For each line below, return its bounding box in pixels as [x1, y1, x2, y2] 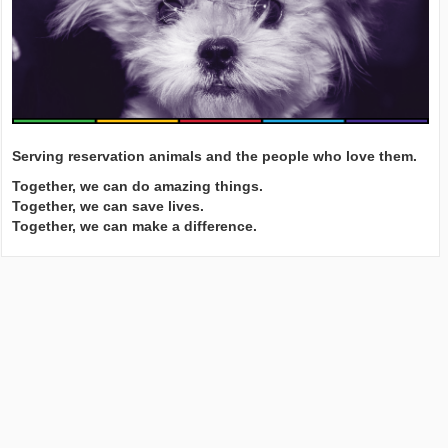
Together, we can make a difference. [12, 217, 258, 234]
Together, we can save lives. [12, 197, 205, 214]
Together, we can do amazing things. [12, 177, 264, 194]
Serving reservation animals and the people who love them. [12, 147, 418, 164]
